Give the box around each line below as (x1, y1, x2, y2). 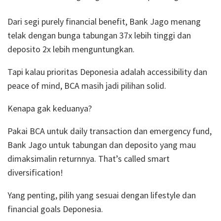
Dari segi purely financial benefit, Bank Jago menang (7, 16, 201, 28)
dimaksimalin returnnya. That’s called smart (7, 153, 170, 165)
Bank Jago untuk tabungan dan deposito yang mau (7, 139, 196, 151)
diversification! (7, 167, 63, 179)
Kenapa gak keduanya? (7, 103, 92, 114)
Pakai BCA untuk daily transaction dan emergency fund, (7, 125, 212, 137)
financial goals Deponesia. (7, 203, 103, 215)
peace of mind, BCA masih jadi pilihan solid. (7, 80, 166, 92)
